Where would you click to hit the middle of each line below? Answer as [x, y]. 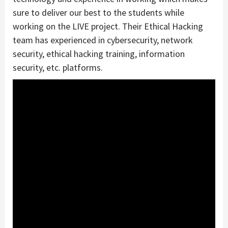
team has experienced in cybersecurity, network [103, 40]
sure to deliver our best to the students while [98, 12]
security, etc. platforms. [58, 67]
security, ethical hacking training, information [99, 53]
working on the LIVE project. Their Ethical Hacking [108, 26]
